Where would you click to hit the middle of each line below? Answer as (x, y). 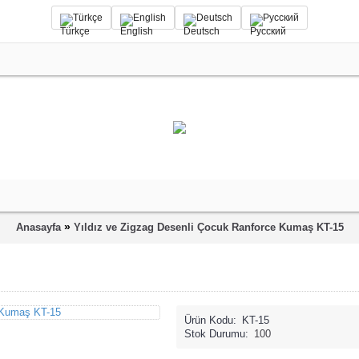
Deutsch (214, 18)
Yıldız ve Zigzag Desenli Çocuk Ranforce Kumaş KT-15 (208, 228)
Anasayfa (38, 228)
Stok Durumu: (216, 333)
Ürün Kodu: (210, 320)
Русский (281, 18)
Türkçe (88, 18)
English (149, 18)
